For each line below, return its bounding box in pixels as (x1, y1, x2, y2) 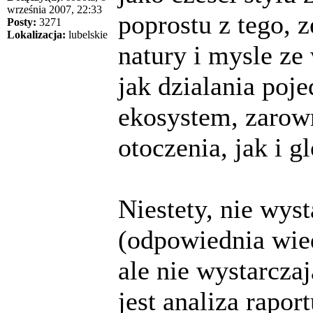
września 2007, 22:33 (7, 3, 102, 15)
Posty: (7, 15, 36, 28)
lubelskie (66, 28, 108, 41)
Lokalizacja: (7, 28, 66, 41)
